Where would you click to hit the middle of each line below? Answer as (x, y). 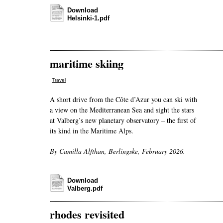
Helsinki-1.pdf (88, 18)
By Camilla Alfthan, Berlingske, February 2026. (117, 151)
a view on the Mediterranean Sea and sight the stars (122, 110)
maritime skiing (87, 63)
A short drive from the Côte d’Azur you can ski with (123, 100)
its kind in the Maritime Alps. (92, 131)
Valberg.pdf (85, 189)
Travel (59, 80)
